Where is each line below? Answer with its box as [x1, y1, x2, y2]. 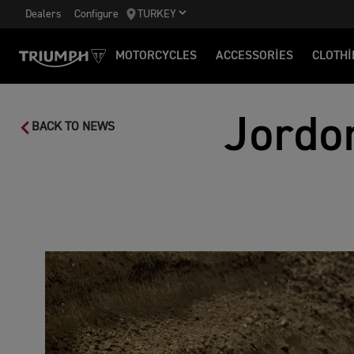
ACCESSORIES [216, 50, 293, 62]
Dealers [25, 8, 62, 20]
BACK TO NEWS [32, 121, 115, 134]
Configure [74, 8, 119, 20]
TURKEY [137, 9, 176, 20]
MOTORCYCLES [115, 50, 197, 62]
